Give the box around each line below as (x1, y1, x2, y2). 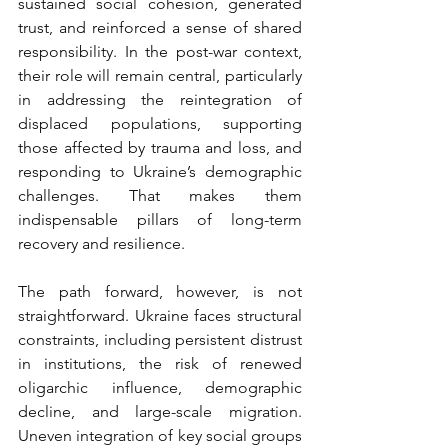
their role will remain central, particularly (18, 66, 302, 86)
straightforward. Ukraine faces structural (18, 306, 302, 326)
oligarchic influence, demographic (18, 378, 302, 398)
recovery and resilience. (18, 234, 185, 254)
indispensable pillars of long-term (18, 210, 302, 230)
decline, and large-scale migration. (18, 402, 302, 422)
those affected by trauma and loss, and (18, 138, 302, 158)
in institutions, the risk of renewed (18, 354, 302, 374)
